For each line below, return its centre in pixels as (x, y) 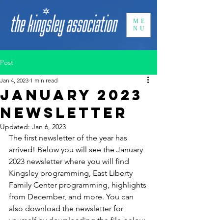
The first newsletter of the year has (69, 138)
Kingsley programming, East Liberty (72, 173)
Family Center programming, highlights (79, 185)
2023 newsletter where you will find (70, 161)
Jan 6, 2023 (49, 127)
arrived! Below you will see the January (77, 150)
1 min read (44, 80)
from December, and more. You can (72, 197)
